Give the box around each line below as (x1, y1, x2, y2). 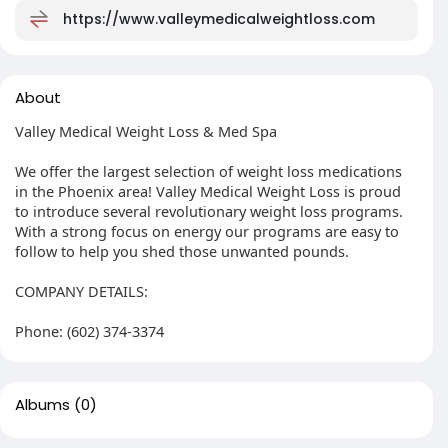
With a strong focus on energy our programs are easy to (15, 221, 399, 241)
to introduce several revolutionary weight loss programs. (15, 201, 403, 221)
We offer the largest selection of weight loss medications (15, 161, 402, 181)
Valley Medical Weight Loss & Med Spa (15, 121, 277, 141)
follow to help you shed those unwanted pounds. (15, 241, 349, 261)
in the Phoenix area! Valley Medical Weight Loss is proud (15, 181, 401, 201)
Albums (15, 394, 70, 415)
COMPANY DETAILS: (15, 281, 148, 301)
